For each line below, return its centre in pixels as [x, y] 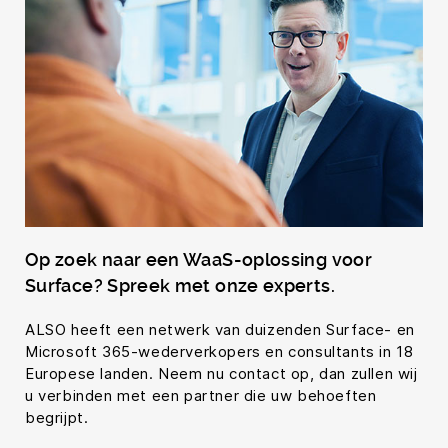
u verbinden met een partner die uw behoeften [201, 395]
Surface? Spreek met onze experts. [180, 285]
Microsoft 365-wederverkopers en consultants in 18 [219, 351]
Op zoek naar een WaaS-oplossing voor [198, 259]
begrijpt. [57, 417]
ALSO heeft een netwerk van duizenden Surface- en [220, 329]
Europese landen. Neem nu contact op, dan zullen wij [221, 373]
